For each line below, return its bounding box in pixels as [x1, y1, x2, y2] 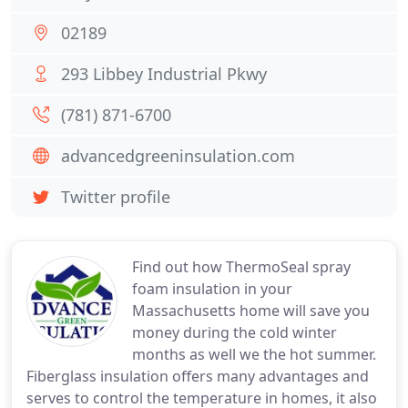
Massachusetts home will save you [132, 301, 370, 321]
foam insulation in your [132, 279, 292, 299]
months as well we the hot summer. [132, 344, 376, 364]
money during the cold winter [132, 322, 337, 342]
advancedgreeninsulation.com [61, 145, 295, 167]
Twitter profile [61, 186, 170, 208]
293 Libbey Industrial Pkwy [61, 63, 267, 85]
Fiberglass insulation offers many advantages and [26, 366, 369, 386]
